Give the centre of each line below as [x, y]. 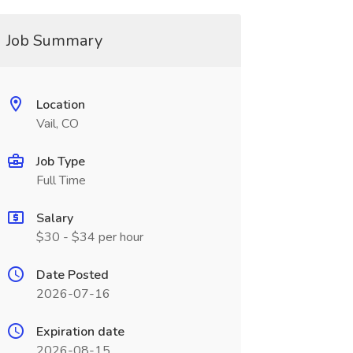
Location [60, 105]
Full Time [61, 180]
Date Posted [72, 275]
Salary [54, 218]
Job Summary [54, 41]
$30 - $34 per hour [89, 237]
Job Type [60, 162]
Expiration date [80, 332]
